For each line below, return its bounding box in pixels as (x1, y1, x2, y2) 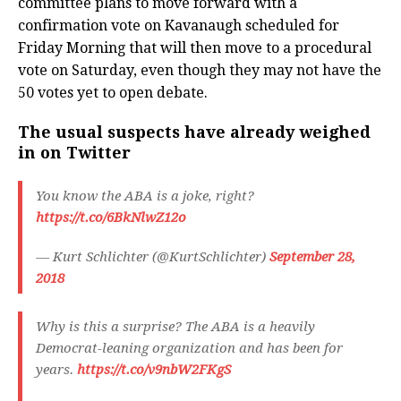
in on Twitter (18, 143, 131, 163)
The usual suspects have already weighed (18, 123, 371, 142)
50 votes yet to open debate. (18, 84, 208, 102)
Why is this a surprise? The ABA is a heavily (36, 319, 315, 336)
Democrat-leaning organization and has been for (36, 340, 343, 357)
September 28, (269, 249, 355, 266)
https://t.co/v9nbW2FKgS (77, 362, 231, 379)
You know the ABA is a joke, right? (36, 188, 254, 205)
